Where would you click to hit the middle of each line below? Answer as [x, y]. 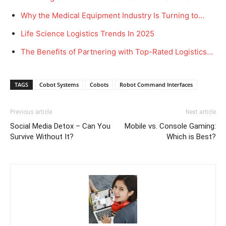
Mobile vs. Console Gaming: [170, 126]
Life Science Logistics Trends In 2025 [88, 33]
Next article [201, 112]
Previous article [31, 112]
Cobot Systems [59, 84]
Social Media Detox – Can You [60, 126]
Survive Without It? [42, 136]
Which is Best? [191, 136]
